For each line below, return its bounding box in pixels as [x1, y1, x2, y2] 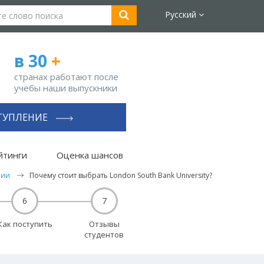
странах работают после [14, 71, 118, 82]
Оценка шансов [57, 149, 124, 161]
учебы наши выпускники [14, 82, 117, 94]
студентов [84, 229, 124, 240]
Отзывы [88, 219, 120, 229]
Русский [165, 9, 199, 20]
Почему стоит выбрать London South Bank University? [29, 170, 212, 180]
